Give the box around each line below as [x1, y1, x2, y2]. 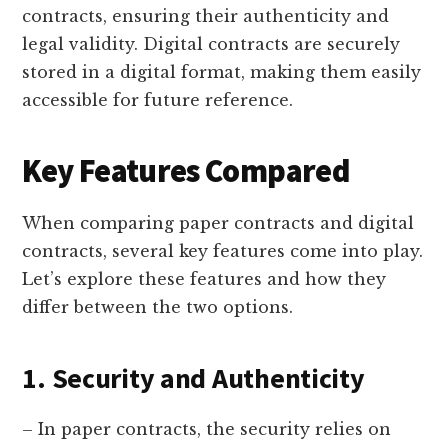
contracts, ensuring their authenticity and [22, 5, 390, 26]
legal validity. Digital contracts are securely [22, 33, 401, 54]
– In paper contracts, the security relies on [22, 418, 392, 439]
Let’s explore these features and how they [22, 268, 387, 289]
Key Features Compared [22, 150, 349, 191]
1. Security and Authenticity [22, 359, 365, 396]
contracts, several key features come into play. [22, 240, 424, 261]
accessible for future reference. [22, 89, 294, 110]
